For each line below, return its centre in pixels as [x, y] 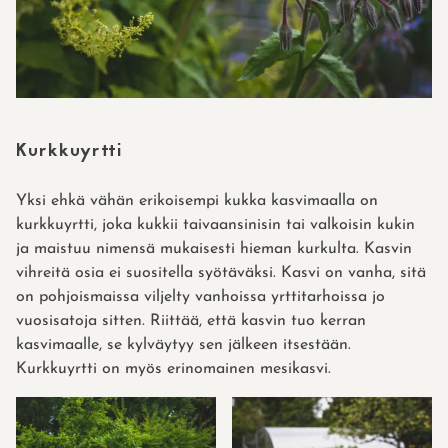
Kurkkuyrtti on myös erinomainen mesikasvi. [173, 369]
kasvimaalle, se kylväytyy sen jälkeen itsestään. [183, 345]
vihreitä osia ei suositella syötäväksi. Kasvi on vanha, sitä [221, 273]
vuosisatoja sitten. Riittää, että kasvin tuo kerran [191, 321]
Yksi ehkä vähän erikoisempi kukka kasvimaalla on [197, 201]
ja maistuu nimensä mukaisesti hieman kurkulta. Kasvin [214, 249]
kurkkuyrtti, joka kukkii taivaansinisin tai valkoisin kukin [215, 225]
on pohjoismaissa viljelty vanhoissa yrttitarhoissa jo [200, 297]
